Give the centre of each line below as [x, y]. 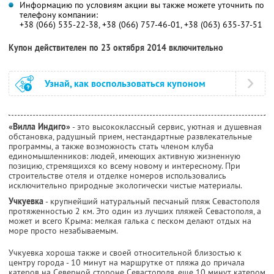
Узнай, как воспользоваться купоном [125, 84]
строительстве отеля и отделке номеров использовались [117, 176]
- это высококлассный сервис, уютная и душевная [166, 127]
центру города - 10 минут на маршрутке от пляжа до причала [127, 263]
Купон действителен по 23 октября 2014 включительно [116, 48]
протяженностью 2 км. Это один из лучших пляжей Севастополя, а [135, 211]
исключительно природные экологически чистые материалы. [125, 186]
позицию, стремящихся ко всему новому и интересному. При [124, 166]
